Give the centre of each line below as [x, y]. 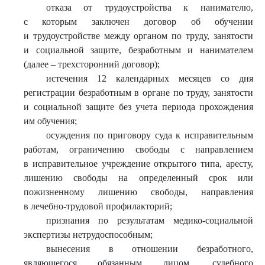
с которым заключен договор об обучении [138, 22]
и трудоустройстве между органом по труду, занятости [138, 36]
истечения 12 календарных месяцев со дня [149, 78]
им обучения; [50, 121]
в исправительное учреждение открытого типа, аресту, [138, 164]
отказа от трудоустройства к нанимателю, [149, 7]
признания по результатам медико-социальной [149, 220]
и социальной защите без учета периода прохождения [138, 107]
